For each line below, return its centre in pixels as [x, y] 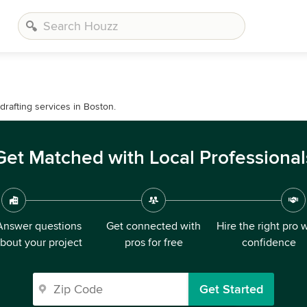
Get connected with [153, 226]
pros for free [153, 243]
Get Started [231, 289]
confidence [269, 243]
